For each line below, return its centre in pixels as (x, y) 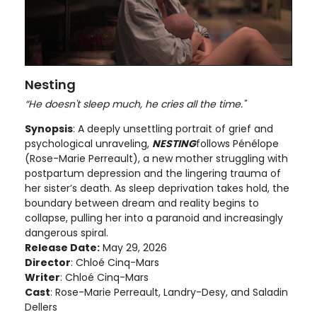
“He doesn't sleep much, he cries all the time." (135, 104)
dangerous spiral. (67, 232)
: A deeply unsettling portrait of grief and (173, 128)
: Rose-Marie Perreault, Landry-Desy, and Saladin (169, 292)
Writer (42, 277)
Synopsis (49, 128)
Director (48, 262)
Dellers (41, 307)
